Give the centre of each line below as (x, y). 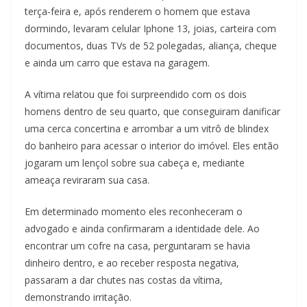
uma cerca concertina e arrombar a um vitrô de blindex (147, 129)
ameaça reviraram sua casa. (87, 180)
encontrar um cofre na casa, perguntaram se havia (137, 246)
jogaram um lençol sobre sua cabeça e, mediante (135, 163)
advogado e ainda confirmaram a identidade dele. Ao (142, 229)
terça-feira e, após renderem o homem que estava (137, 12)
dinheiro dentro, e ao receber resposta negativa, (132, 263)
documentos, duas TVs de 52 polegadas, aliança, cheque (151, 46)
